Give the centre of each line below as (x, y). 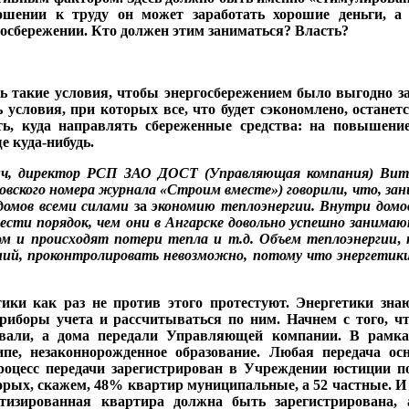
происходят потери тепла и (126, 239)
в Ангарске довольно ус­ (228, 222)
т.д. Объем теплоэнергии (310, 239)
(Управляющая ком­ (263, 173)
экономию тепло (206, 206)
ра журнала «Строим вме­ (164, 189)
